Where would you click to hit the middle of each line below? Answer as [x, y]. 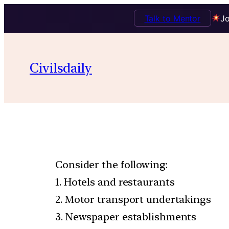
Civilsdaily [61, 67]
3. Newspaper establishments [126, 216]
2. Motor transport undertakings [133, 199]
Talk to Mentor [173, 18]
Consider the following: [111, 164]
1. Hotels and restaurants [115, 182]
